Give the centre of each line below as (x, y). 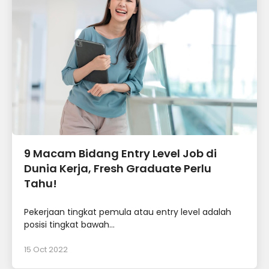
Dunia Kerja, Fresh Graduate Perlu (118, 168)
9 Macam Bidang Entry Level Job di (120, 153)
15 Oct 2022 (46, 249)
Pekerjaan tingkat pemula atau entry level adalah (128, 212)
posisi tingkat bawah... (69, 224)
